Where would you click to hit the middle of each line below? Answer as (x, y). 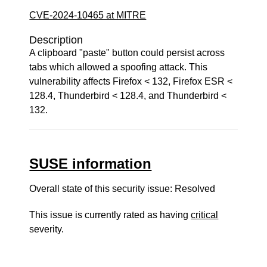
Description (56, 40)
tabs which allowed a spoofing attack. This (119, 67)
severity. (47, 229)
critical (205, 215)
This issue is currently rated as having (110, 215)
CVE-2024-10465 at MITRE (88, 15)
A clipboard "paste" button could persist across (127, 53)
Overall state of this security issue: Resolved (122, 189)
